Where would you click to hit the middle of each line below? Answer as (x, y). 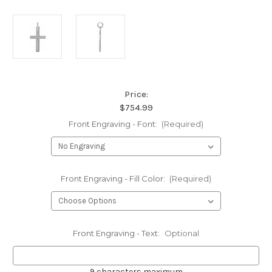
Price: (136, 94)
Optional (182, 233)
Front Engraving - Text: (117, 233)
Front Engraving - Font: (114, 124)
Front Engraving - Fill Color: (114, 179)
